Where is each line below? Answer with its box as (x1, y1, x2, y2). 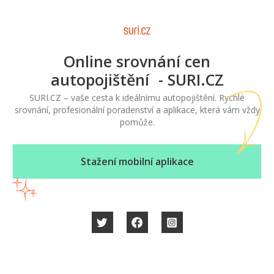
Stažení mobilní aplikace (80, 155, 194, 168)
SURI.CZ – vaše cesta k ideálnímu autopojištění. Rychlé (29, 92, 245, 103)
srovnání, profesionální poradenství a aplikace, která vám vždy (14, 104, 260, 116)
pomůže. (119, 116, 155, 128)
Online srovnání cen (64, 51, 210, 72)
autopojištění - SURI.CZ (50, 69, 224, 90)
